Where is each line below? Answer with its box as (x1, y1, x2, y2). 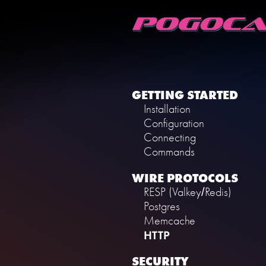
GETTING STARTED (132, 88, 238, 102)
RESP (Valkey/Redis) (144, 185, 232, 199)
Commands (144, 145, 195, 159)
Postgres (144, 199, 180, 213)
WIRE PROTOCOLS (132, 171, 238, 185)
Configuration (144, 116, 204, 130)
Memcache (144, 214, 195, 227)
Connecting (144, 131, 196, 144)
